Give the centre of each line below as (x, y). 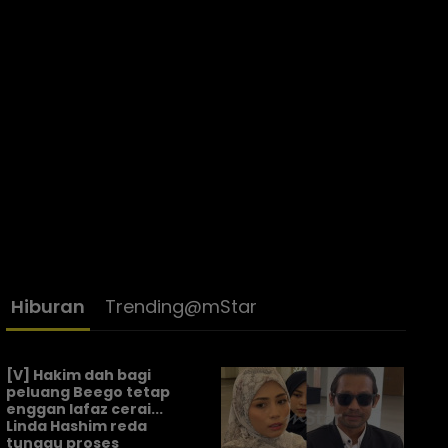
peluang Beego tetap (88, 392)
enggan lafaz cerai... (84, 409)
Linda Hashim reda (76, 426)
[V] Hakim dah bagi (78, 375)
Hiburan (48, 306)
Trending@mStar (181, 306)
